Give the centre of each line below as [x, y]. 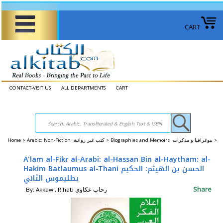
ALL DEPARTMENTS [83, 88]
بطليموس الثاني [51, 178]
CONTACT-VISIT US [30, 88]
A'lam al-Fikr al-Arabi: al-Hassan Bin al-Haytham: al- [117, 160]
